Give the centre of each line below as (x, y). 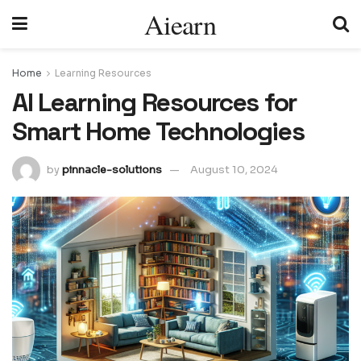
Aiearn (180, 24)
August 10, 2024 (234, 169)
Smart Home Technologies (158, 131)
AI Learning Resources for (154, 102)
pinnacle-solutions (112, 169)
